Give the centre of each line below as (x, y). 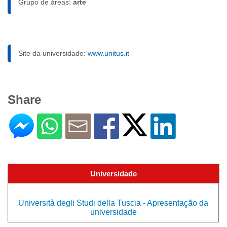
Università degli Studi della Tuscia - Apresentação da (113, 203)
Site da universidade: (53, 53)
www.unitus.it (108, 53)
